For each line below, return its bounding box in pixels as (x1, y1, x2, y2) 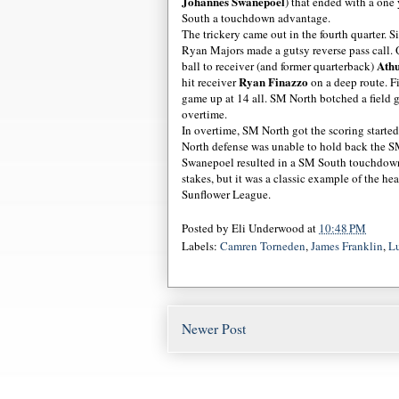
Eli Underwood (232, 220, 305, 237)
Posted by (182, 220, 232, 237)
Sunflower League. (182, 185, 271, 202)
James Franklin (311, 238, 383, 255)
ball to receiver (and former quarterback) (182, 57, 377, 74)
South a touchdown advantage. (182, 9, 330, 26)
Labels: (182, 238, 220, 255)
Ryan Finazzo (239, 72, 308, 90)
